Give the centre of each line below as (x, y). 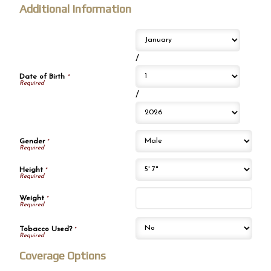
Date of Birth (43, 77)
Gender (32, 142)
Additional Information (75, 8)
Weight (31, 199)
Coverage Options (62, 255)
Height (31, 170)
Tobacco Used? (45, 229)
